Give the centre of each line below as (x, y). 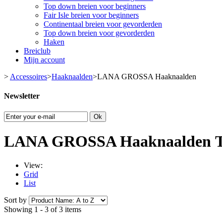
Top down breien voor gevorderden (99, 33)
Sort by (15, 200)
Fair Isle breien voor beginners (91, 15)
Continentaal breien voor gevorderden (103, 24)
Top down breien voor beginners (95, 6)
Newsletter (22, 96)
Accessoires (28, 77)
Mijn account (44, 60)
